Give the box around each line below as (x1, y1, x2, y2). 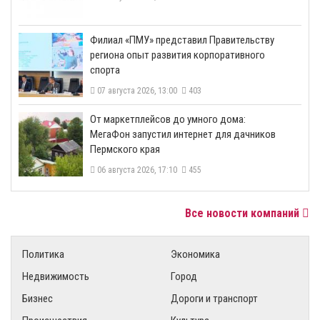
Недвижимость (22, 270, 89, 284)
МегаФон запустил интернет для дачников (90, 128, 276, 141)
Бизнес (22, 292, 53, 306)
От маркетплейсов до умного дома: (90, 113, 246, 126)
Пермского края (90, 143, 160, 156)
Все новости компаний (185, 206, 302, 221)
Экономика (171, 248, 220, 261)
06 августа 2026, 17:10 (95, 165, 181, 176)
